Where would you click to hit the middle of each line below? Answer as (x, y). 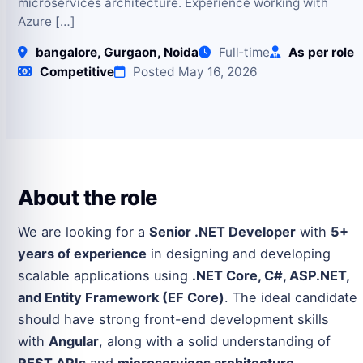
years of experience (82, 254)
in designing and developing (239, 254)
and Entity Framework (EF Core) (121, 298)
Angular (74, 342)
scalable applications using (105, 276)
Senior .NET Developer (222, 232)
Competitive (77, 72)
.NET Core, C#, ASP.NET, (271, 276)
